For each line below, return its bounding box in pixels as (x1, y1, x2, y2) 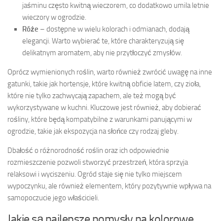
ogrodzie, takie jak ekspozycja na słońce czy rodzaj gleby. (7, 126, 179, 136)
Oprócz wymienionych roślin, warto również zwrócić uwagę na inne (7, 67, 212, 76)
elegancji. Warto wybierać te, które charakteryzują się (22, 36, 184, 45)
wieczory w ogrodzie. (22, 12, 86, 22)
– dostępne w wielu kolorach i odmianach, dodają (38, 24, 189, 34)
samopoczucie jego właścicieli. (7, 193, 99, 202)
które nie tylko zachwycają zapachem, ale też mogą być (7, 91, 176, 100)
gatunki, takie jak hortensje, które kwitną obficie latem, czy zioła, (7, 79, 201, 88)
